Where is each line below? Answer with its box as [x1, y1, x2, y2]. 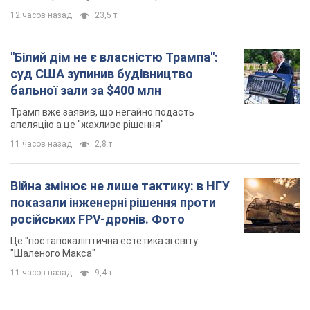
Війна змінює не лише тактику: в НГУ [10, 41, 230, 56]
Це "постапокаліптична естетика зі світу [10, 98, 198, 109]
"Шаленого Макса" [10, 110, 95, 122]
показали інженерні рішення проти [10, 57, 216, 73]
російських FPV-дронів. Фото [10, 74, 185, 89]
